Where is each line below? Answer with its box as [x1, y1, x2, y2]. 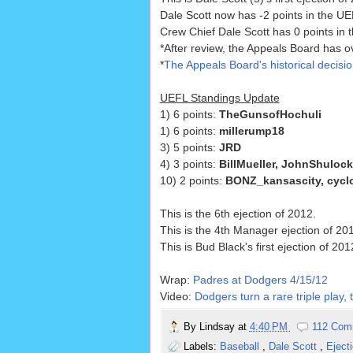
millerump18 [218, 124, 284, 138]
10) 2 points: [159, 174, 225, 188]
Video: [159, 290, 195, 303]
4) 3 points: [159, 158, 219, 171]
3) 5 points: [159, 141, 219, 154]
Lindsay [199, 321, 238, 333]
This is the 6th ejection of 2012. [159, 207, 316, 221]
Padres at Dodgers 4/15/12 [192, 273, 328, 287]
